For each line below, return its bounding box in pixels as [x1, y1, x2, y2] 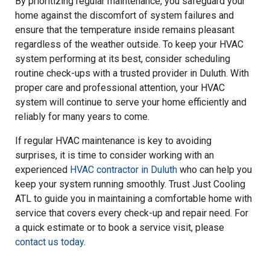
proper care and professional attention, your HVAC [15, 81, 225, 93]
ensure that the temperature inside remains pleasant [15, 24, 234, 36]
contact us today [15, 236, 84, 248]
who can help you [177, 163, 252, 175]
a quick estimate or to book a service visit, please [15, 221, 224, 233]
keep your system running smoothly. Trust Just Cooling [15, 178, 245, 190]
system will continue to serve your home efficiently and [15, 96, 246, 108]
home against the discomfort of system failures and [15, 9, 234, 21]
